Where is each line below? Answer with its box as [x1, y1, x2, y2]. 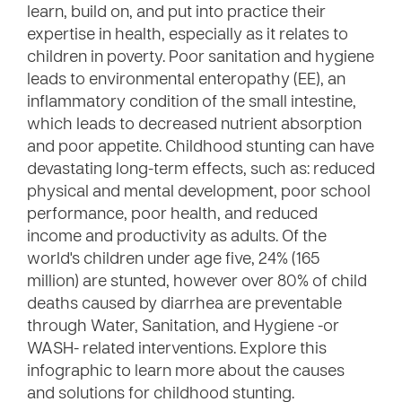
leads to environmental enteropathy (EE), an [27, 73, 345, 88]
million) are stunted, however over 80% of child [27, 275, 367, 290]
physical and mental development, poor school [27, 185, 371, 200]
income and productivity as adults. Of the [27, 230, 327, 245]
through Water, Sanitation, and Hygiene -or [27, 319, 339, 335]
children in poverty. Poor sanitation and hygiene [27, 50, 374, 66]
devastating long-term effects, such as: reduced [27, 162, 375, 178]
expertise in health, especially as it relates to [27, 28, 348, 43]
